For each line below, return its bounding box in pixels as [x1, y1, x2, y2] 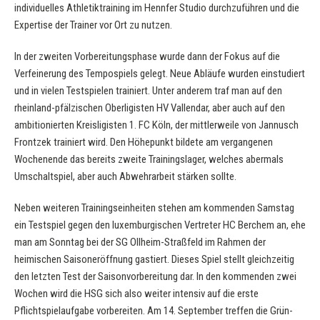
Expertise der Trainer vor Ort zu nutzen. [14, 19, 174, 31]
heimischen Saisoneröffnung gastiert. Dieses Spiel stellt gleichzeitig [14, 253, 294, 266]
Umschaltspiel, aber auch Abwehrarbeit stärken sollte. [14, 170, 239, 183]
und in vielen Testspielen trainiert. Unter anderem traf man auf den [14, 84, 282, 97]
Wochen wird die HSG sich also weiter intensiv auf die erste [14, 287, 259, 300]
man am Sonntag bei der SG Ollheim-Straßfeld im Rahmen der [14, 236, 266, 249]
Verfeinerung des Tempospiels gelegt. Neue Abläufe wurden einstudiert [14, 67, 305, 80]
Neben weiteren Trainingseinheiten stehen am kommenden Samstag [14, 201, 294, 214]
